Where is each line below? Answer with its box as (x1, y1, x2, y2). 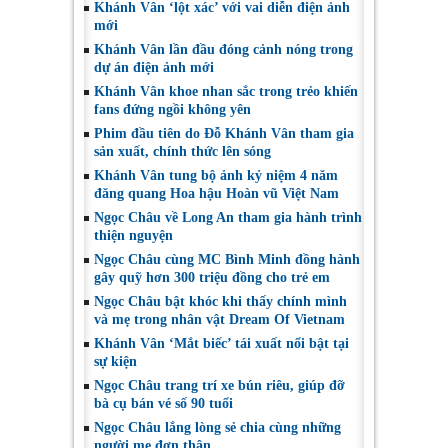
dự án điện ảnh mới (94, 60, 214, 76)
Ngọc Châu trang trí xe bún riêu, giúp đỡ (94, 378, 345, 394)
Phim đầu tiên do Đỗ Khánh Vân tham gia (94, 126, 354, 142)
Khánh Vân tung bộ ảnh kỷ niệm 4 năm (94, 168, 338, 184)
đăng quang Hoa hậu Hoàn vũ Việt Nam (94, 186, 343, 202)
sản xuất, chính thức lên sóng (94, 144, 271, 160)
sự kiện (94, 354, 137, 370)
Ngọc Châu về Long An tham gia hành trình (94, 210, 362, 226)
